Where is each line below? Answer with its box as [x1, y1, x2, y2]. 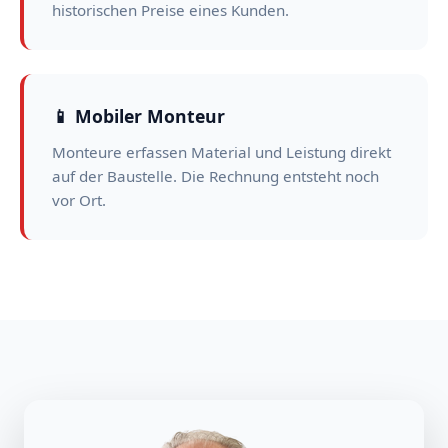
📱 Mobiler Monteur [52, 104, 225, 128]
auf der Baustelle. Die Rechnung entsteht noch [52, 166, 379, 186]
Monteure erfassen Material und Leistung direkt [52, 142, 391, 162]
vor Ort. [52, 190, 106, 210]
